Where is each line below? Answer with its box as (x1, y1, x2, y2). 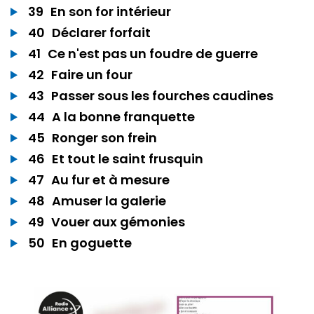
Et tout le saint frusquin (52, 149, 203, 168)
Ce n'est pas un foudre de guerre (48, 44, 258, 62)
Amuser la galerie (52, 191, 166, 210)
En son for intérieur (50, 2, 171, 20)
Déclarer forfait (52, 23, 151, 41)
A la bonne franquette (52, 107, 195, 125)
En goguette (52, 233, 132, 252)
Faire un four (51, 65, 132, 83)
